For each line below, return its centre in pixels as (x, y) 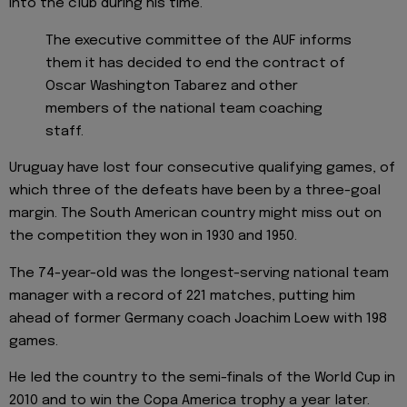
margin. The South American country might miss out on (195, 214)
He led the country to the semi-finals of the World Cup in (202, 377)
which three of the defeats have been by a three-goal (195, 191)
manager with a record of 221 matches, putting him (182, 296)
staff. (65, 131)
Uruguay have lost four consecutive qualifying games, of (202, 169)
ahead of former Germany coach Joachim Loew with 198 (198, 318)
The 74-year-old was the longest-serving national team (199, 273)
